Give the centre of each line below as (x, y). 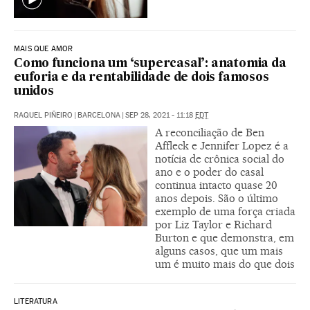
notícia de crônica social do (220, 159)
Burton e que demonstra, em (225, 238)
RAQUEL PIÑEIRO (43, 116)
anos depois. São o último (217, 199)
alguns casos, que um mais (219, 251)
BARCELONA (99, 116)
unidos (34, 92)
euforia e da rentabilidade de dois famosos (142, 78)
